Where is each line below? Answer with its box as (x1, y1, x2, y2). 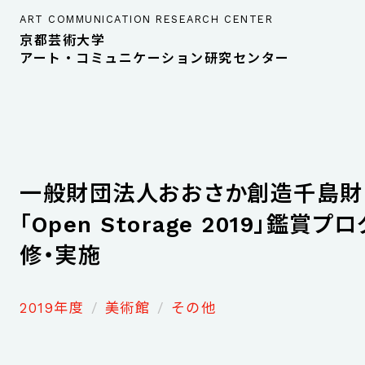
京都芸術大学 (20, 32, 106, 48)
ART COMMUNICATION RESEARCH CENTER (20, 13, 274, 25)
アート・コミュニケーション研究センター (20, 50, 290, 66)
